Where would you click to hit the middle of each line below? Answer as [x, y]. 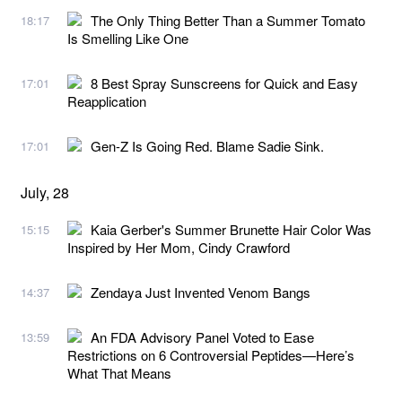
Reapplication [107, 100]
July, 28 [45, 192]
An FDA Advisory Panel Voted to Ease [202, 336]
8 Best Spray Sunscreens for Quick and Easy [224, 83]
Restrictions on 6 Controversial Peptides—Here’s [211, 354]
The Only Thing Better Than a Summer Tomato [228, 20]
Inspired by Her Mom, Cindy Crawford [179, 247]
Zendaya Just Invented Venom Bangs [201, 292]
